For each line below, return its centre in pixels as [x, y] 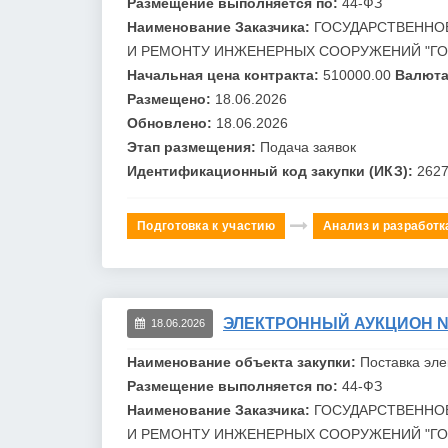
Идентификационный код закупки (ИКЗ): [272, 170]
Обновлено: [171, 122]
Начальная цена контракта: [225, 74]
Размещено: [171, 98]
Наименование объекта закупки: [243, 361]
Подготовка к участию [206, 225]
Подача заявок [308, 146]
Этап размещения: [193, 146]
